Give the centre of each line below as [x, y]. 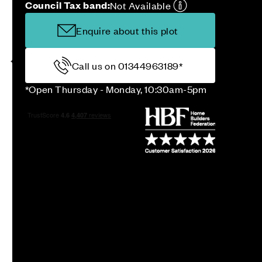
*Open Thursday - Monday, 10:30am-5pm [116, 89]
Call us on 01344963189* [127, 65]
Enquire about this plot [127, 30]
